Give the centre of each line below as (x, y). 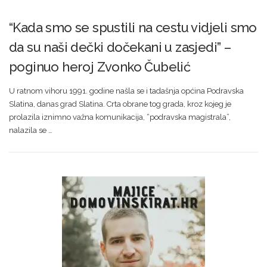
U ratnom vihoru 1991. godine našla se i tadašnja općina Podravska (126, 91)
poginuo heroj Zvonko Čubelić (100, 67)
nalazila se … (31, 131)
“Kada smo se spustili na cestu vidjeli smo (133, 27)
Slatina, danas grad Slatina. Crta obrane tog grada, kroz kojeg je (120, 104)
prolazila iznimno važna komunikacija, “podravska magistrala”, (120, 117)
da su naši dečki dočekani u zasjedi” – (120, 47)
